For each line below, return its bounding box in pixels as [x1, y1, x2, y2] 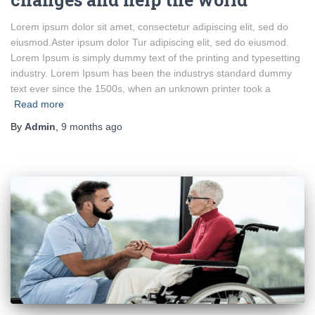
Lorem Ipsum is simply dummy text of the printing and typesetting [11, 52, 300, 64]
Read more [14, 98, 64, 110]
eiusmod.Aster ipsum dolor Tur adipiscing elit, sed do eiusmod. [11, 37, 289, 49]
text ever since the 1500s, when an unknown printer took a [11, 83, 271, 95]
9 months [61, 121, 103, 133]
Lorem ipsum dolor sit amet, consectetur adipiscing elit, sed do [11, 21, 288, 33]
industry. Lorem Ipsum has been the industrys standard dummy [11, 67, 292, 79]
